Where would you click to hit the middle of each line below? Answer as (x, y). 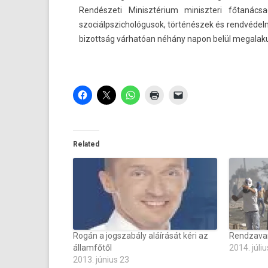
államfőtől (92, 248)
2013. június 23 (101, 260)
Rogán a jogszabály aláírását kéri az (141, 236)
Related (86, 144)
